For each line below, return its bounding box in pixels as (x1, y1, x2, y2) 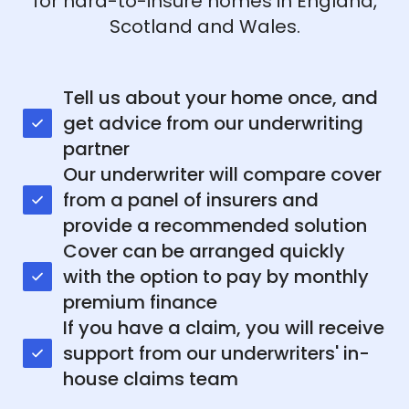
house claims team (63, 365, 238, 392)
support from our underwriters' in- (63, 340, 370, 366)
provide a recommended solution (63, 212, 367, 238)
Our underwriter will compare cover (63, 161, 382, 187)
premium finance (63, 288, 217, 315)
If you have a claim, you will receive (63, 314, 384, 341)
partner (63, 135, 130, 162)
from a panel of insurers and (63, 186, 319, 213)
